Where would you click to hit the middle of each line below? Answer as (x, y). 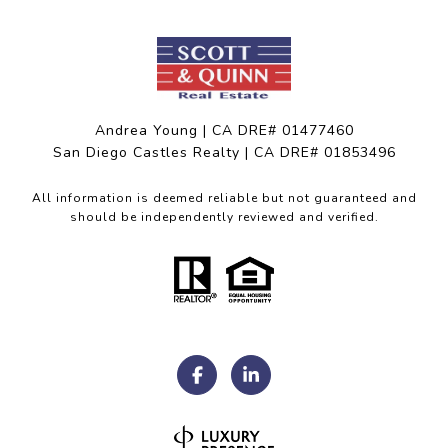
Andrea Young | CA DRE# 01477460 (224, 131)
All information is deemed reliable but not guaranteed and (224, 198)
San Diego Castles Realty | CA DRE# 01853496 (224, 153)
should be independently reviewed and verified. (224, 217)
